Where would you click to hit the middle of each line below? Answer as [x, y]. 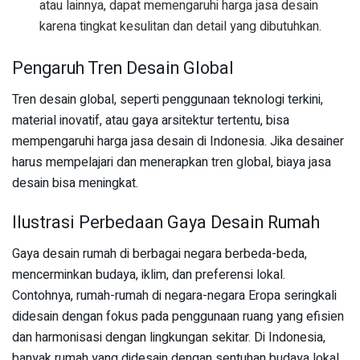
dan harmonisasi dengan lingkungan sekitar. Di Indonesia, [169, 338]
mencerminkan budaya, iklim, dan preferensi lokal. [149, 275]
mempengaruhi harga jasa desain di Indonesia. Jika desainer [178, 141]
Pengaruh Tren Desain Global [123, 68]
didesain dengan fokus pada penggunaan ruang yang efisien [178, 317]
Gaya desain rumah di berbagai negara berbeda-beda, [160, 254]
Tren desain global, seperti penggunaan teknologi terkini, [168, 99]
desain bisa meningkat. [75, 183]
